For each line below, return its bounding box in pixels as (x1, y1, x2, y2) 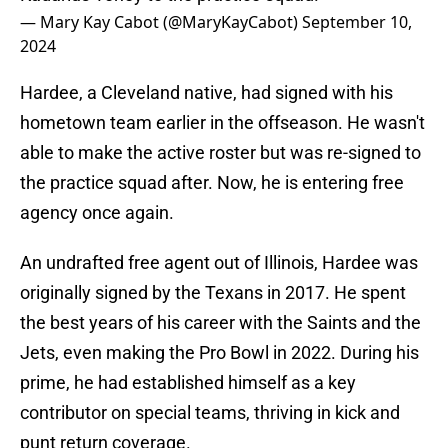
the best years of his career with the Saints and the (20, 312, 421, 334)
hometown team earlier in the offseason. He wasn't (20, 112, 425, 134)
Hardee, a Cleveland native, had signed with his (20, 82, 393, 104)
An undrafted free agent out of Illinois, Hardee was (20, 252, 418, 274)
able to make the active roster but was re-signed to (20, 142, 421, 164)
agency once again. (20, 202, 174, 224)
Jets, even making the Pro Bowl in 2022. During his (20, 342, 419, 364)
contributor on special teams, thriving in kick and (20, 402, 400, 424)
